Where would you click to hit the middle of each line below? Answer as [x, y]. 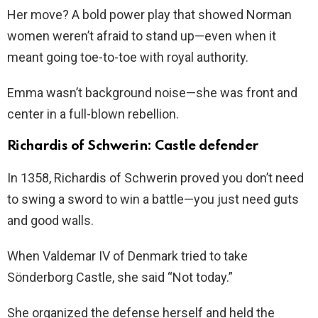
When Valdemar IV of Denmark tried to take [127, 256]
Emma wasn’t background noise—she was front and [152, 92]
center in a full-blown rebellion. [93, 114]
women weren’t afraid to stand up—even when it [142, 35]
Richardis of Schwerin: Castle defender [133, 146]
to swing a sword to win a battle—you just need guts [153, 199]
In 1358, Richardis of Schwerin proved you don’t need [155, 177]
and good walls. [50, 220]
